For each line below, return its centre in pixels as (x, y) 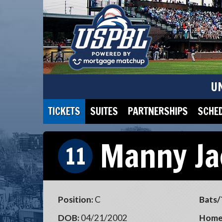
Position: (76, 199)
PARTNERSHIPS (158, 111)
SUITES (104, 111)
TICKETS (64, 111)
